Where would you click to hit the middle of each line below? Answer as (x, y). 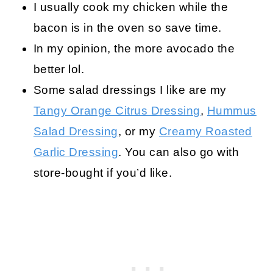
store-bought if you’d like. (103, 172)
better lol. (59, 69)
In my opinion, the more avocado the (134, 48)
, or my (138, 131)
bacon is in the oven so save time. (127, 27)
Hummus (232, 110)
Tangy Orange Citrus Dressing (117, 110)
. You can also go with (179, 152)
